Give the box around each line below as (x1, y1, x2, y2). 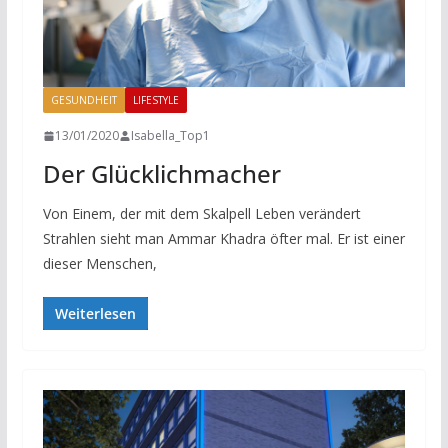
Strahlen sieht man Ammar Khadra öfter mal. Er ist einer (42, 229, 405, 249)
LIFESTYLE (132, 93, 179, 108)
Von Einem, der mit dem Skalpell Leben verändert (42, 204, 361, 224)
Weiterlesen (54, 304, 136, 324)
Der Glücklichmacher (42, 157, 281, 191)
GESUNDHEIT (50, 93, 117, 108)
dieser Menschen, (42, 254, 157, 274)
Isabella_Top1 (130, 127, 210, 145)
